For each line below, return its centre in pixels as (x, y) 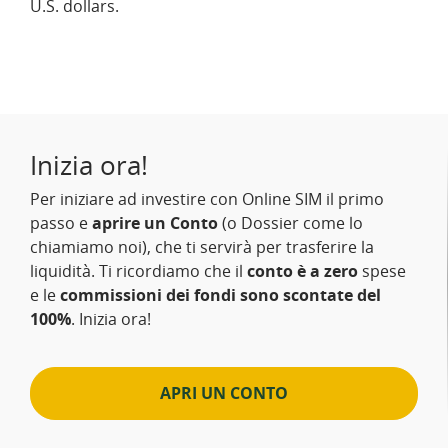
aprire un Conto (155, 223)
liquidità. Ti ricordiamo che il (138, 271)
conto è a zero (302, 271)
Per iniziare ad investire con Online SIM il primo (207, 199)
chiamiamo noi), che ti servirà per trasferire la (202, 247)
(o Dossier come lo (290, 223)
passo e (61, 223)
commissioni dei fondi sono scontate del (220, 295)
